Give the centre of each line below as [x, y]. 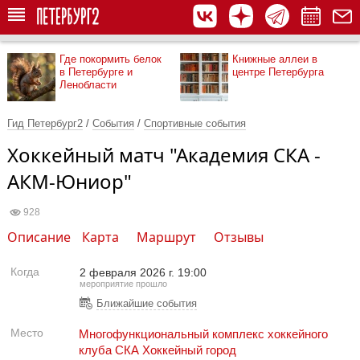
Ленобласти [88, 85]
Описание [39, 237]
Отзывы [239, 237]
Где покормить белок [110, 59]
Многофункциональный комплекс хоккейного [203, 334]
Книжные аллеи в [275, 59]
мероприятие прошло [123, 284]
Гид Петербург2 [45, 123]
